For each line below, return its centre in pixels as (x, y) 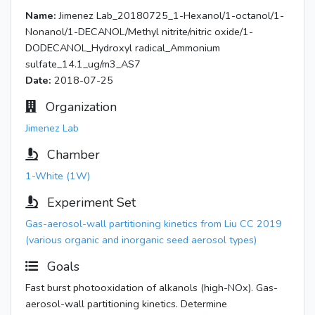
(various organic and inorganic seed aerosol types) (141, 240)
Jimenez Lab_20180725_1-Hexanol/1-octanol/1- (170, 15)
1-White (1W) (58, 176)
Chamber (72, 155)
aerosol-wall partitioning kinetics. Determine (126, 304)
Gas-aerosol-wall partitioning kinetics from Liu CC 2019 (154, 224)
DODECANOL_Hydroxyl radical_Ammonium (123, 48)
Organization (79, 107)
